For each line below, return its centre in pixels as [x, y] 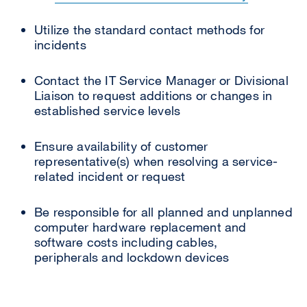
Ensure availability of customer [121, 146]
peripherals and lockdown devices [132, 257]
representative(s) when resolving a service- [156, 161]
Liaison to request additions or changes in [153, 95]
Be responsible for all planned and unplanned [163, 211]
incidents [62, 44]
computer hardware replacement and [140, 226]
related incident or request [110, 176]
